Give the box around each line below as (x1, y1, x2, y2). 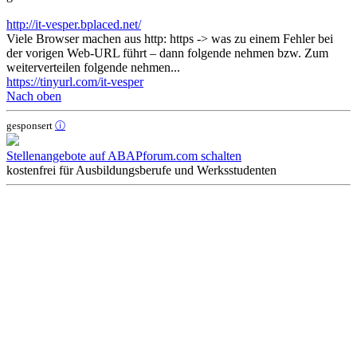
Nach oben (6, 88, 61, 103)
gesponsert (6, 119, 55, 131)
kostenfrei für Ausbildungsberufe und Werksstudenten (6, 163, 277, 177)
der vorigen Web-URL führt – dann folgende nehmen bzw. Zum (6, 45, 328, 60)
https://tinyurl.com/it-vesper (6, 74, 143, 88)
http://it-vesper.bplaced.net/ (6, 17, 141, 31)
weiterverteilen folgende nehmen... (6, 60, 180, 74)
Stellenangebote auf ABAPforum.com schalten (6, 148, 241, 163)
